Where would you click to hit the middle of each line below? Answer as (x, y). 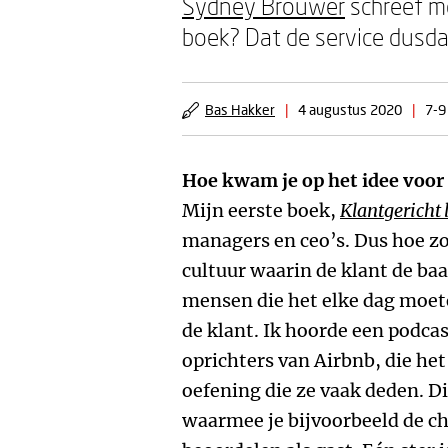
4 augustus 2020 (350, 109)
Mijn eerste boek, (261, 210)
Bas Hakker (240, 109)
